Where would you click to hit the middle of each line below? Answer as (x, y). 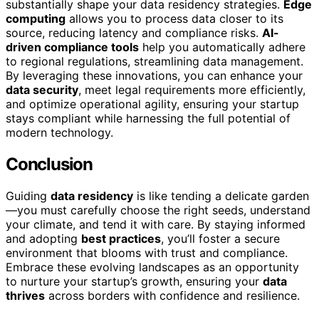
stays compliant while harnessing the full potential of (148, 118)
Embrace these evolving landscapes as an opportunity (152, 267)
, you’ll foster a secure (220, 238)
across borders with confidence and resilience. (172, 295)
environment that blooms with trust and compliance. (147, 252)
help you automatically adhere (222, 47)
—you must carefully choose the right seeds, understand (158, 210)
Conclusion (49, 164)
